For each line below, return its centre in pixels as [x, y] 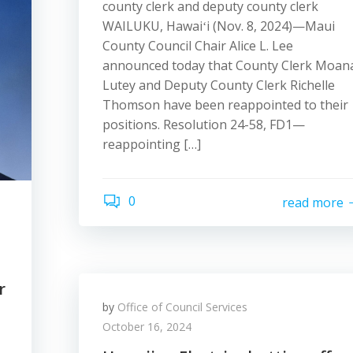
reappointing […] [152, 144]
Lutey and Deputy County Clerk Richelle [219, 85]
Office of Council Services [182, 307]
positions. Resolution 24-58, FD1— [204, 124]
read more [313, 202]
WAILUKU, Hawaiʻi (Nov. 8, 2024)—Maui [219, 26]
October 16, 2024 [147, 327]
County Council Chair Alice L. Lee [198, 46]
